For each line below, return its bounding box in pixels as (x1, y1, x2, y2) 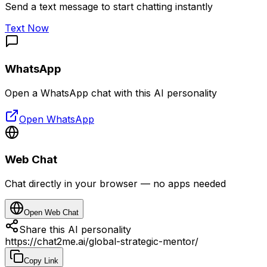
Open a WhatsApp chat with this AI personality (5, 86, 217, 99)
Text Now (5, 22, 49, 35)
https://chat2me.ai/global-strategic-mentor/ (5, 235, 198, 247)
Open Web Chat (24, 208, 79, 217)
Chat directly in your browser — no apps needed (5, 178, 226, 190)
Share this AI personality (19, 223, 131, 235)
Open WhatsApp (19, 113, 94, 125)
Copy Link (24, 256, 58, 265)
